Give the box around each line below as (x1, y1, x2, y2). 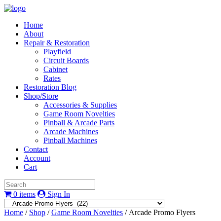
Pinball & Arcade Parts (43, 118, 114, 127)
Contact (24, 145, 48, 153)
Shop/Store (24, 92, 58, 100)
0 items (11, 190, 36, 198)
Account (24, 154, 50, 162)
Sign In (45, 190, 70, 198)
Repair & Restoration (24, 38, 90, 47)
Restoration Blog (24, 83, 76, 91)
